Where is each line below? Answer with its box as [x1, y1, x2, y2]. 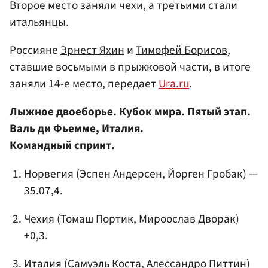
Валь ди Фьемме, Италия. [10, 120, 144, 138]
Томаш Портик [60, 210, 133, 227]
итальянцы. [10, 13, 69, 31]
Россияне [10, 42, 60, 59]
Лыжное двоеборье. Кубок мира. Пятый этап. [10, 103, 251, 121]
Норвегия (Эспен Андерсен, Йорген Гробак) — [24, 165, 258, 182]
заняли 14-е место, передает [10, 75, 159, 93]
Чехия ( [24, 210, 60, 227]
